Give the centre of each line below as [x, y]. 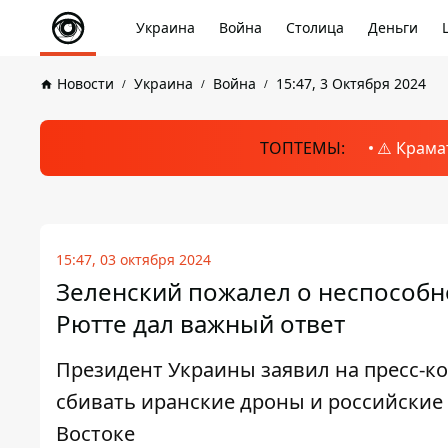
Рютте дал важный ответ [200, 323]
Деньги [393, 27]
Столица [315, 27]
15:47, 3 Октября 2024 [351, 83]
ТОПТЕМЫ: [302, 148]
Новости [85, 83]
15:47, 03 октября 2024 [133, 259]
